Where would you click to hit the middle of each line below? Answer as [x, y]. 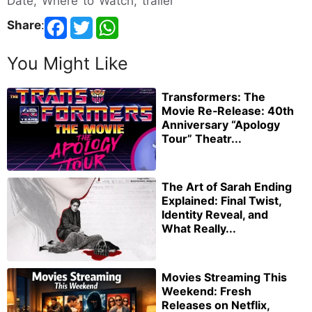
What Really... [199, 229]
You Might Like [68, 63]
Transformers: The [213, 96]
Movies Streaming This [224, 278]
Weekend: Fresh [206, 291]
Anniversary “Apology [221, 124]
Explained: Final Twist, [221, 201]
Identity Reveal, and [215, 215]
